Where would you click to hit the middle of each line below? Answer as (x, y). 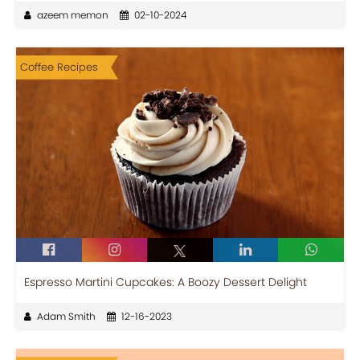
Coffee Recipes (59, 67)
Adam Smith (66, 317)
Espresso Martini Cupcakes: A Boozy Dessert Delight (166, 282)
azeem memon (73, 14)
